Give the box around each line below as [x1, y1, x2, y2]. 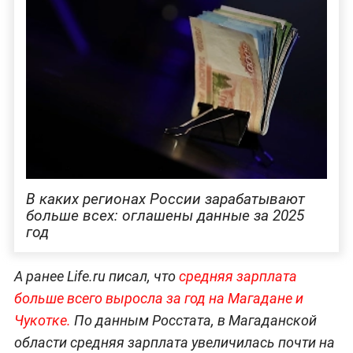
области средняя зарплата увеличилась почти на [13, 334, 335, 351]
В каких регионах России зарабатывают [25, 189, 305, 208]
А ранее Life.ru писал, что [13, 268, 179, 285]
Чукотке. [13, 312, 74, 329]
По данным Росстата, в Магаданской [73, 312, 317, 329]
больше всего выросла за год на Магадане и [13, 290, 303, 307]
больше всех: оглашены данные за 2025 [25, 206, 304, 225]
